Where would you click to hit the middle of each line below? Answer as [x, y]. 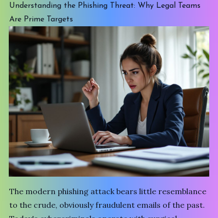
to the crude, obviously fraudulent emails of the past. [107, 205]
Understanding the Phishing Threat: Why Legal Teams [105, 6]
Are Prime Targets [41, 19]
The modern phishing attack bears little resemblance [108, 191]
